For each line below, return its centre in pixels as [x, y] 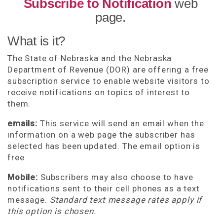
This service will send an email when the [122, 123]
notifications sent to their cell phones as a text [104, 188]
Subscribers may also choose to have [117, 177]
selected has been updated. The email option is [104, 146]
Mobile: [24, 177]
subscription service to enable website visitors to [109, 81]
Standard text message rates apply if [126, 200]
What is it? [37, 41]
